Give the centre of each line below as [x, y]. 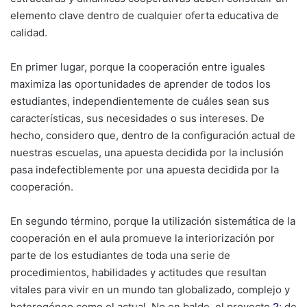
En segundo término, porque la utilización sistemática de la [153, 221]
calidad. [29, 32]
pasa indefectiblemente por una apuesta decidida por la [145, 169]
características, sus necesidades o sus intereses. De [137, 118]
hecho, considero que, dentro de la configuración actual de [153, 135]
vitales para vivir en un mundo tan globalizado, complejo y [150, 289]
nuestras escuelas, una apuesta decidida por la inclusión [147, 152]
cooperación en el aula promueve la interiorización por [143, 238]
